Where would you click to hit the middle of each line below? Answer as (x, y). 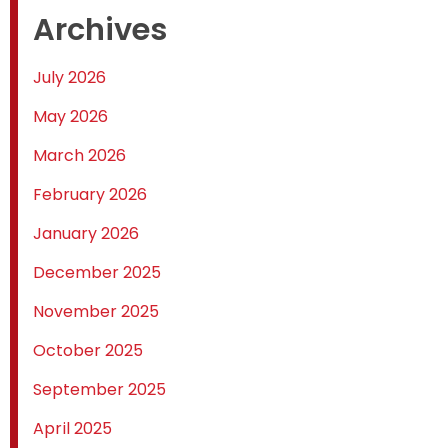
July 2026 (69, 78)
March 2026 (79, 156)
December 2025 (97, 273)
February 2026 (90, 195)
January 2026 (86, 234)
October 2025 (88, 351)
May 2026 (70, 117)
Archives (100, 30)
